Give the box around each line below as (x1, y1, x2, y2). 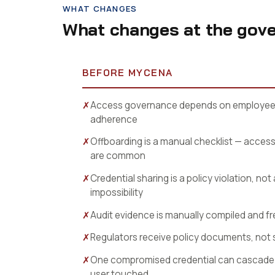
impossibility (90, 185, 143, 199)
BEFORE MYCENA (82, 66, 173, 79)
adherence (90, 112, 137, 126)
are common (90, 149, 145, 163)
